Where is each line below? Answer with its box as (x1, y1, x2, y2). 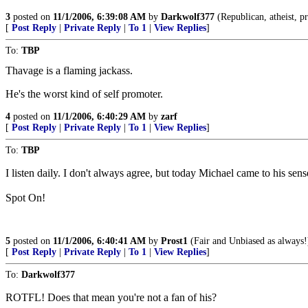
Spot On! (5, 192, 45, 203)
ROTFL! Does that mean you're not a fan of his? (5, 291, 217, 303)
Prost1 (161, 236, 188, 246)
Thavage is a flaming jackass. (5, 65, 133, 76)
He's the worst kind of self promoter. (5, 88, 163, 100)
